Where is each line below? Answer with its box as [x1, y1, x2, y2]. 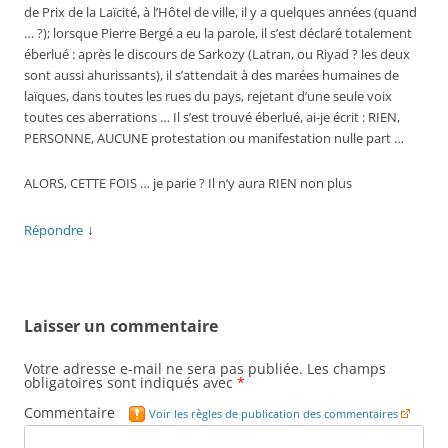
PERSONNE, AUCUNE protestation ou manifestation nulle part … [24, 130, 404, 147]
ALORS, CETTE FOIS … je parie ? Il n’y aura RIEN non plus [24, 175, 352, 192]
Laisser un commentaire [24, 315, 218, 337]
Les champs [307, 359, 386, 378]
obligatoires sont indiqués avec [24, 373, 237, 392]
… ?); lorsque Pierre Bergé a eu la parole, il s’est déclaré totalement [24, 25, 412, 42]
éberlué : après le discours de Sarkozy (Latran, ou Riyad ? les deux [24, 46, 410, 63]
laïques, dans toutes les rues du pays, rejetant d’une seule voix [24, 88, 392, 105]
